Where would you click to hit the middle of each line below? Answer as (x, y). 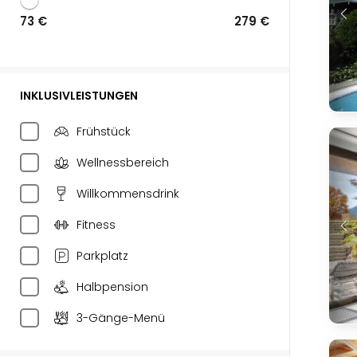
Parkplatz (102, 256)
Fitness (96, 225)
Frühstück (104, 131)
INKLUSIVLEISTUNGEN (79, 96)
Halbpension (112, 287)
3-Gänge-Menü (121, 318)
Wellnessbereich (123, 163)
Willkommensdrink (128, 194)
